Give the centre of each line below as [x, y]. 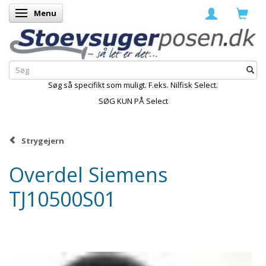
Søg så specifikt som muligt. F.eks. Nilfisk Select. [133, 85]
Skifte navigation [54, 14]
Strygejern [43, 140]
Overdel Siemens [88, 175]
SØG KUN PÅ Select [133, 101]
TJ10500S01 [62, 199]
